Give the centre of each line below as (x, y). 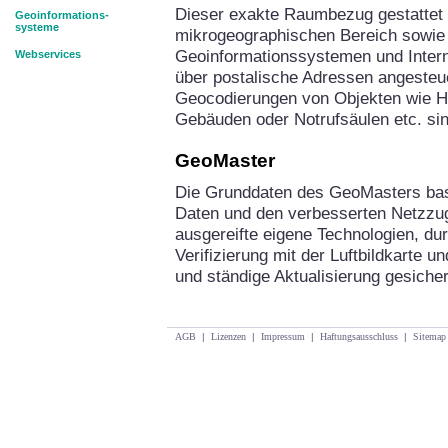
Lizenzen (228, 336)
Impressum (283, 336)
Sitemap (429, 336)
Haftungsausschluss (359, 336)
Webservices (48, 54)
